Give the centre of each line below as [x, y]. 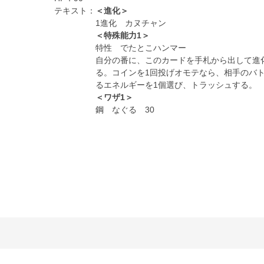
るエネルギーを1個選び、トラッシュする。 [176, 85]
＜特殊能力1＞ [122, 36]
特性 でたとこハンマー [141, 48]
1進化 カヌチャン [131, 23]
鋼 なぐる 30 [125, 110]
